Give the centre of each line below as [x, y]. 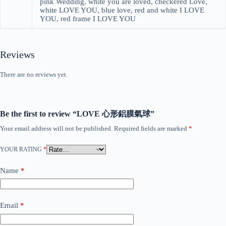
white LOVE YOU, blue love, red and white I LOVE [122, 10]
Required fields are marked [151, 128]
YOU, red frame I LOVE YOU [88, 19]
